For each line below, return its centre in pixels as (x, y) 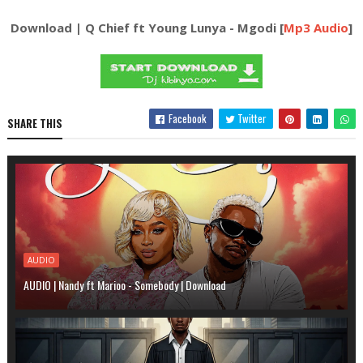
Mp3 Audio (316, 28)
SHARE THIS (34, 124)
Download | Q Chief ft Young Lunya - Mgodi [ (147, 28)
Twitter (251, 119)
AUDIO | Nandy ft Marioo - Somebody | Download (124, 285)
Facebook (187, 119)
